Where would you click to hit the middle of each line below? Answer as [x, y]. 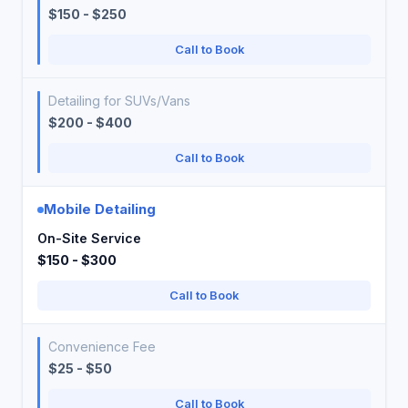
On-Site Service [89, 238]
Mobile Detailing [100, 209]
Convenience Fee [102, 347]
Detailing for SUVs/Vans [119, 101]
